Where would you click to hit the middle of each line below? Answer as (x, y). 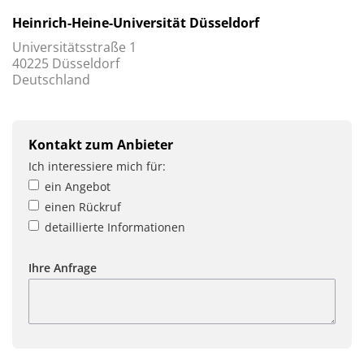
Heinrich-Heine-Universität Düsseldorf (136, 22)
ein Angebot (78, 186)
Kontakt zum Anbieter (101, 144)
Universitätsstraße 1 (74, 47)
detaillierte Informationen (115, 227)
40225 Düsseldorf (66, 63)
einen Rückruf (83, 206)
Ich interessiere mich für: (97, 166)
